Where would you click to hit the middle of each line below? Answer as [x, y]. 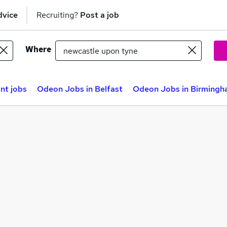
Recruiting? [58, 15]
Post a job [100, 15]
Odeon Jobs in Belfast [80, 89]
